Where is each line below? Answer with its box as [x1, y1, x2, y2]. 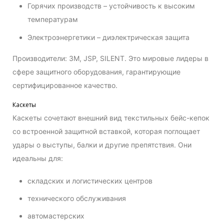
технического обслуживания [27, 194, 126, 203]
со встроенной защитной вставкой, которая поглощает [12, 126, 200, 135]
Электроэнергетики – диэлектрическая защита [27, 32, 189, 41]
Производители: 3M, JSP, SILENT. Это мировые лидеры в [12, 54, 208, 63]
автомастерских [27, 211, 84, 220]
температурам [27, 15, 78, 24]
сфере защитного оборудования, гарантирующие [12, 67, 180, 76]
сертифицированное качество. [12, 81, 117, 90]
